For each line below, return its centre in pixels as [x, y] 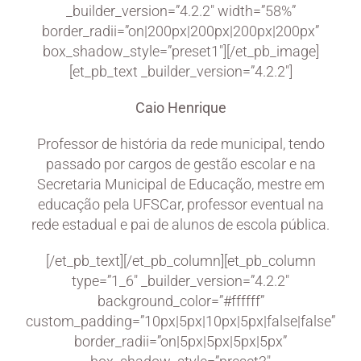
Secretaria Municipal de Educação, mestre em [180, 184]
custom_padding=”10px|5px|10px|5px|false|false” [180, 321]
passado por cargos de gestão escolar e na [180, 164]
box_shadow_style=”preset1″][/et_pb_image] [180, 51]
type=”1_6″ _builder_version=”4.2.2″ [180, 280]
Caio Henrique [180, 107]
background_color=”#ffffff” [180, 301]
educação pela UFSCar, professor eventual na [180, 204]
